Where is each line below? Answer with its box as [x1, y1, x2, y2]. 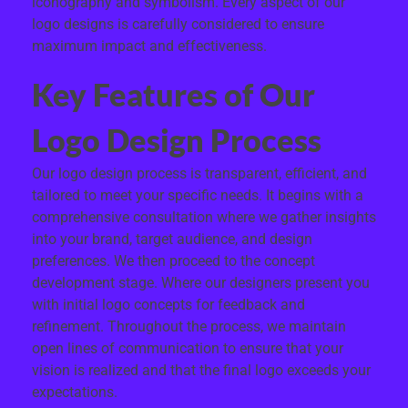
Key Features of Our [32, 76, 315, 113]
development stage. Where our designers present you [32, 273, 370, 291]
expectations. [32, 382, 117, 401]
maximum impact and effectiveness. [32, 36, 267, 55]
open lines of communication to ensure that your [32, 339, 343, 357]
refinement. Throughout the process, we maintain [32, 317, 346, 335]
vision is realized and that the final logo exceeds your [32, 361, 371, 379]
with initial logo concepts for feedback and [32, 295, 305, 313]
